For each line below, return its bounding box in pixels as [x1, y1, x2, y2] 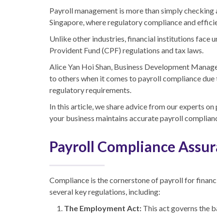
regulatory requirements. [49, 85, 131, 94]
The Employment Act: [64, 203, 141, 213]
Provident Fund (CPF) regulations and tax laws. [49, 45, 203, 55]
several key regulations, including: [49, 186, 160, 196]
